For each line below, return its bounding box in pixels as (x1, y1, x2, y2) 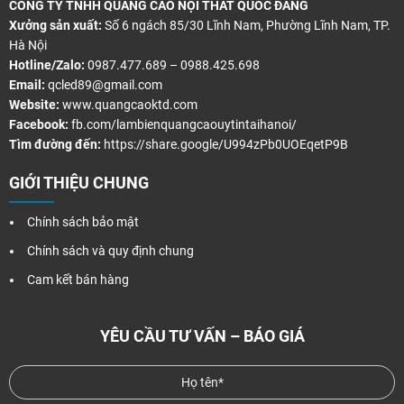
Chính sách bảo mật (27, 214, 139, 229)
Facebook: (9, 116, 69, 132)
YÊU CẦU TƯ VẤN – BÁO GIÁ (99, 326, 305, 345)
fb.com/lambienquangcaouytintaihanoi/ (71, 116, 297, 132)
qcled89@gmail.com (48, 77, 162, 92)
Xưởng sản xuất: (9, 17, 105, 32)
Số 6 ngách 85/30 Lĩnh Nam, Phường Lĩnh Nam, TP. (105, 17, 390, 32)
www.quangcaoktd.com (62, 96, 197, 112)
